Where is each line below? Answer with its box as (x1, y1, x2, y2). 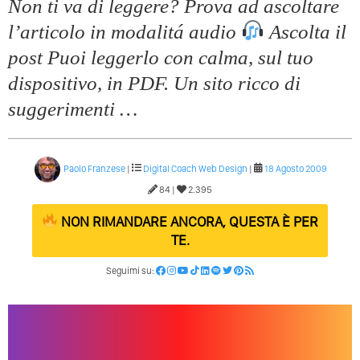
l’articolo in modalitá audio (8, 20, 241, 43)
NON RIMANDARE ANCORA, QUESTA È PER (58, 212, 319, 230)
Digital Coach (143, 162, 197, 174)
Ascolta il (264, 20, 346, 43)
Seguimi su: (106, 264, 156, 276)
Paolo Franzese (63, 162, 125, 174)
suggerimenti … (8, 97, 137, 120)
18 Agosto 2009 (264, 162, 327, 174)
